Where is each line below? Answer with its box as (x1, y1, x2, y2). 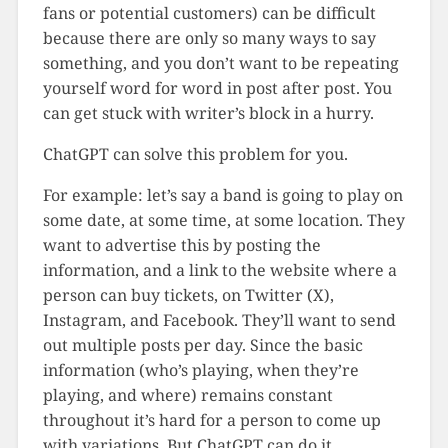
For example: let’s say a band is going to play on (42, 183, 403, 206)
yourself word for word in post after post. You (42, 76, 392, 99)
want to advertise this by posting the (42, 233, 321, 256)
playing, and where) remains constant (42, 383, 333, 406)
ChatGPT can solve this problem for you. (42, 142, 348, 165)
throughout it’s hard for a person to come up (42, 408, 381, 431)
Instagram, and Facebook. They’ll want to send (42, 308, 396, 331)
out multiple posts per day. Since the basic (42, 333, 363, 356)
